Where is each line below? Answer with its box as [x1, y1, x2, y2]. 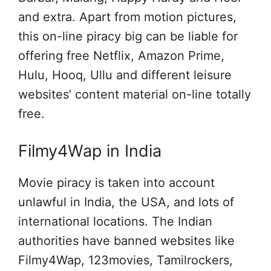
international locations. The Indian [18, 214, 212, 229]
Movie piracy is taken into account [18, 175, 215, 190]
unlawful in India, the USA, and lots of [18, 195, 234, 209]
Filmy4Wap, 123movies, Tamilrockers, [18, 253, 233, 267]
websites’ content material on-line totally [18, 87, 251, 102]
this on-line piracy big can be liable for [18, 29, 238, 44]
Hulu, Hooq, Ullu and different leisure [18, 68, 232, 82]
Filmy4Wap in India [18, 141, 162, 161]
